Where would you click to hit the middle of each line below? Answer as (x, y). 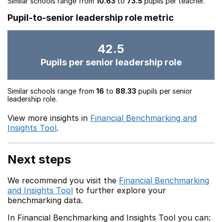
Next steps (39, 159)
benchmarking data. (45, 200)
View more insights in (49, 118)
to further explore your (119, 190)
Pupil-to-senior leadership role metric (91, 18)
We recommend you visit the (63, 180)
